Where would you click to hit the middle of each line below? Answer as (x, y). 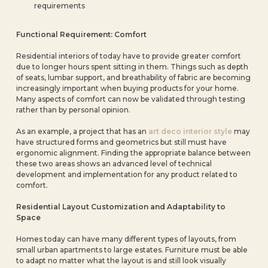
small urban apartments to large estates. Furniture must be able (132, 250)
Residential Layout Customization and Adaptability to (121, 207)
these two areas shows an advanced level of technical (114, 164)
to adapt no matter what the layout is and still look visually (121, 261)
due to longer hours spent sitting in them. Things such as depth (133, 67)
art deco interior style (191, 131)
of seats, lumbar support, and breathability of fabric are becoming (134, 77)
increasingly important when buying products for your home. (128, 88)
